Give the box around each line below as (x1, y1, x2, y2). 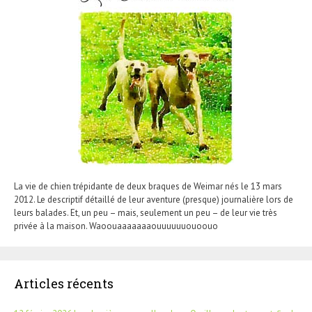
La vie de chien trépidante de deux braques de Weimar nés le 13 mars (14, 180, 282, 192)
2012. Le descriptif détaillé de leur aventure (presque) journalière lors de (14, 193, 293, 205)
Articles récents (14, 274, 114, 292)
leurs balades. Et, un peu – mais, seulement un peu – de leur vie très (14, 206, 277, 219)
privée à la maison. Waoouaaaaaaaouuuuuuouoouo (14, 219, 218, 232)
